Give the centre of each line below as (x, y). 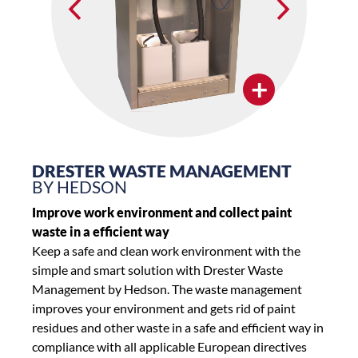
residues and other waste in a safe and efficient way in (178, 327)
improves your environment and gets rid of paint (164, 308)
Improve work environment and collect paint (162, 212)
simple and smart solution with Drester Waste (157, 269)
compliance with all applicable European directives (169, 346)
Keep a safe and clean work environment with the (166, 250)
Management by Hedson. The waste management (167, 288)
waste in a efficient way (101, 231)
